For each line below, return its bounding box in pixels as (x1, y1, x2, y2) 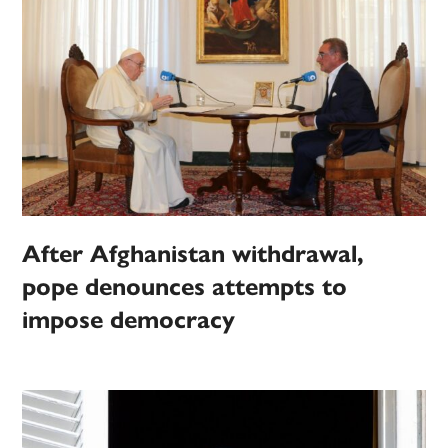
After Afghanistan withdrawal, (22, 238, 365, 269)
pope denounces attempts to (22, 271, 348, 302)
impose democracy (22, 304, 236, 335)
